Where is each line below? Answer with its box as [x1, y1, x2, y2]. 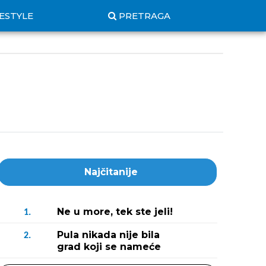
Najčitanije [84, 166, 138, 178]
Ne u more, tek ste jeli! [57, 206, 173, 217]
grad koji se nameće [57, 241, 161, 252]
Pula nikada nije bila [57, 229, 160, 240]
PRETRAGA [119, 10, 170, 21]
